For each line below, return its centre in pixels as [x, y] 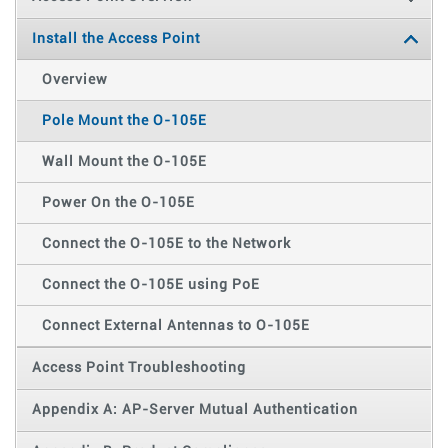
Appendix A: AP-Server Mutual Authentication [194, 409]
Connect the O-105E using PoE [150, 284]
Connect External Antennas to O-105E [175, 325]
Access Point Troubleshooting [138, 367]
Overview [74, 79]
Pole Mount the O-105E [124, 120]
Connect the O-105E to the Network [166, 243]
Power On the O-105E [118, 202]
